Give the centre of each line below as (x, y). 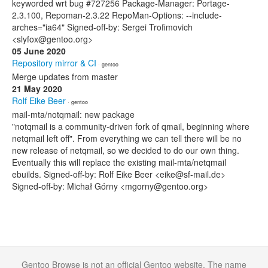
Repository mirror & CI (54, 63)
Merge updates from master (65, 77)
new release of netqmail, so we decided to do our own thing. (126, 150)
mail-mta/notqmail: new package (73, 114)
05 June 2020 (39, 51)
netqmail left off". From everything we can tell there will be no (127, 138)
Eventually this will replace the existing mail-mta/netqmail (119, 162)
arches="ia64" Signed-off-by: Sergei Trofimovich (102, 27)
